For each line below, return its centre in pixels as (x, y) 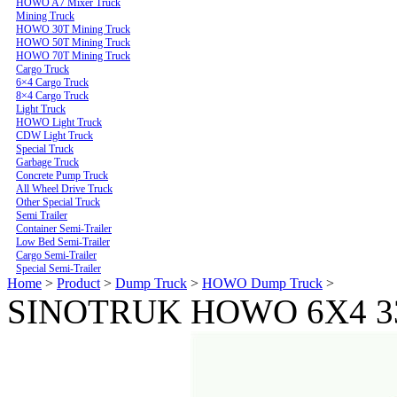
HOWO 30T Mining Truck (73, 29)
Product (78, 283)
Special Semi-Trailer (58, 268)
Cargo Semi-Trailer (56, 255)
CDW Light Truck (54, 135)
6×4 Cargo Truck (52, 82)
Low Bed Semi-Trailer (63, 241)
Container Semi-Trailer (64, 228)
